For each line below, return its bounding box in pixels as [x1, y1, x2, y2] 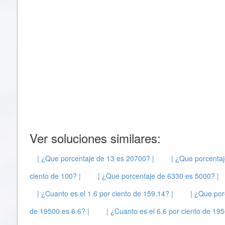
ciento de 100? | [30, 171, 81, 181]
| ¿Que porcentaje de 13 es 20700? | [37, 153, 154, 163]
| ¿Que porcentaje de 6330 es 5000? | [98, 171, 219, 181]
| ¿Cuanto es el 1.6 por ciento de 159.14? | [37, 188, 173, 198]
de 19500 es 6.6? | [30, 206, 89, 216]
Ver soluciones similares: [30, 129, 161, 147]
